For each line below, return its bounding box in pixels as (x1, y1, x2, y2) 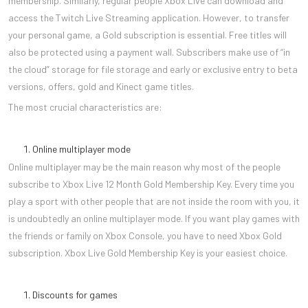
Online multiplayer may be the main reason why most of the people (8, 160, 280, 173)
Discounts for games (32, 288, 118, 300)
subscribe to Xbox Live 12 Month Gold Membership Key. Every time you (8, 177, 294, 190)
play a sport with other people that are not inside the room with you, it (8, 195, 300, 207)
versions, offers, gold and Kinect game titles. (8, 80, 194, 92)
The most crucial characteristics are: (8, 100, 162, 113)
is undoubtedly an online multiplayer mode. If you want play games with (8, 212, 300, 224)
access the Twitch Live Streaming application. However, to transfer (8, 11, 289, 23)
